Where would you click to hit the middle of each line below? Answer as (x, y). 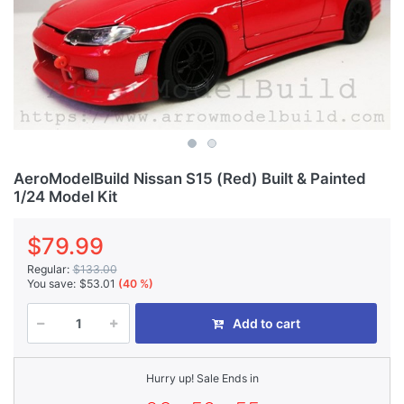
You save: (51, 284)
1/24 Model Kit (65, 196)
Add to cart (266, 323)
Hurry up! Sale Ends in (202, 378)
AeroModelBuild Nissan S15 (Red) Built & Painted (190, 178)
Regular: (48, 269)
